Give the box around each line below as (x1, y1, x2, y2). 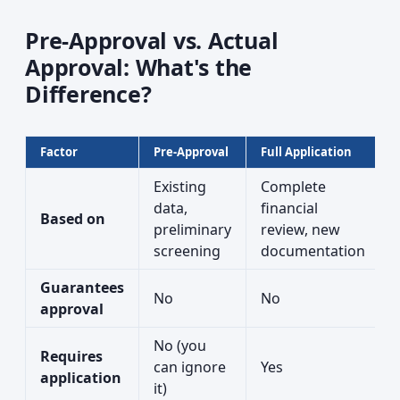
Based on (40, 209, 105, 229)
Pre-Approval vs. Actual (25, 25, 279, 55)
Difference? (25, 79, 152, 109)
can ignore (154, 357, 226, 377)
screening (154, 241, 221, 261)
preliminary (154, 220, 231, 239)
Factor (40, 144, 78, 160)
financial (261, 198, 318, 218)
